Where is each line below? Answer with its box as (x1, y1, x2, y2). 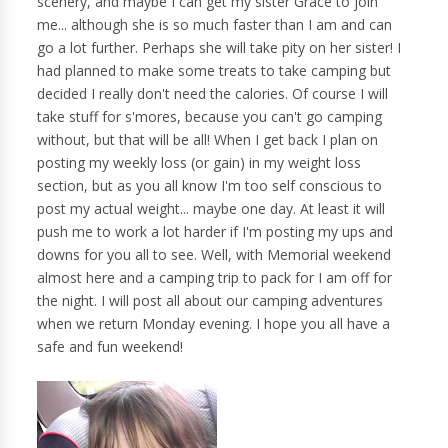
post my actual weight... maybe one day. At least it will (37, 199, 386, 219)
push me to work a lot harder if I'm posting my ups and (37, 222, 394, 242)
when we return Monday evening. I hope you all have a (37, 314, 391, 334)
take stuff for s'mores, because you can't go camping (37, 107, 383, 127)
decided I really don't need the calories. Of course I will (37, 84, 389, 104)
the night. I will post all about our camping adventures (37, 291, 384, 311)
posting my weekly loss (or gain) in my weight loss (37, 153, 362, 173)
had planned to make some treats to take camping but (37, 61, 392, 81)
